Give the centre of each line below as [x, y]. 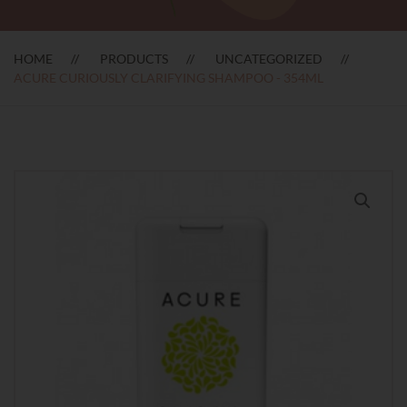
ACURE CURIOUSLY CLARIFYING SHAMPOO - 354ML [169, 77]
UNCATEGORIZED [269, 58]
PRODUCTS [134, 58]
